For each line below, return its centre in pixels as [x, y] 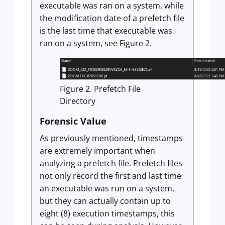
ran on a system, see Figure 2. [96, 43]
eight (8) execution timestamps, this [107, 214]
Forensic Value [73, 121]
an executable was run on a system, [107, 189]
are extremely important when [97, 151]
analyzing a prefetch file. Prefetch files [111, 163]
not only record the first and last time [110, 176]
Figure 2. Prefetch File [100, 89]
